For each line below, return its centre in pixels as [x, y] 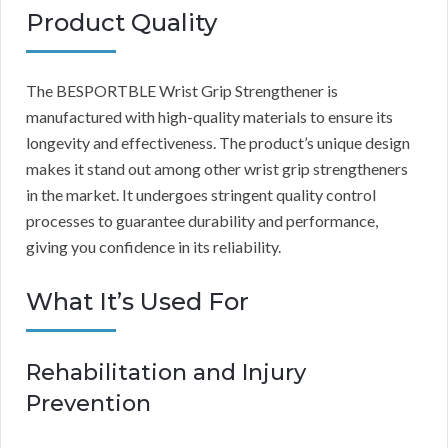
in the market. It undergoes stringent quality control [201, 195]
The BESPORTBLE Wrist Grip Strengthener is [182, 91]
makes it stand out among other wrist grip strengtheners [217, 169]
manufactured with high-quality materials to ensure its [209, 117]
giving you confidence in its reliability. [153, 247]
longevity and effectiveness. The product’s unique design [218, 143]
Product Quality [121, 23]
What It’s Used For [137, 302]
